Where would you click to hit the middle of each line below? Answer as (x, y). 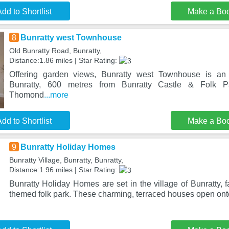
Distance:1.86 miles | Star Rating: (64, 60)
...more (56, 95)
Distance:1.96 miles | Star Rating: (64, 170)
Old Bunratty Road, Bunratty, (55, 51)
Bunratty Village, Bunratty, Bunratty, (66, 160)
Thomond (26, 95)
